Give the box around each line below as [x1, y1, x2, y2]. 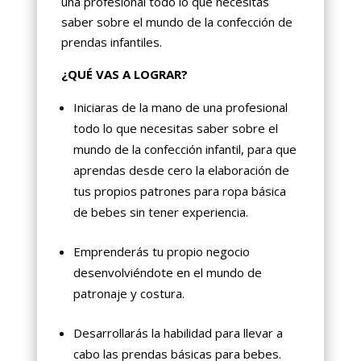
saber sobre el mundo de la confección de [60, 13, 293, 30]
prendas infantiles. [60, 33, 162, 50]
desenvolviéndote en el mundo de [73, 263, 262, 280]
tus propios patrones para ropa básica [73, 182, 286, 199]
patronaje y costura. [73, 284, 185, 301]
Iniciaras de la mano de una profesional [73, 98, 288, 115]
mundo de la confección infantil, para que [73, 140, 297, 157]
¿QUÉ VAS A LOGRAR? [60, 65, 188, 82]
